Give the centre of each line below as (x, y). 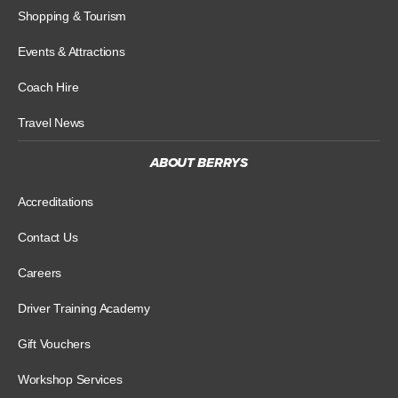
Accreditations (56, 201)
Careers (40, 272)
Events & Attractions (72, 51)
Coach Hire (48, 87)
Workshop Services (70, 379)
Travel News (52, 122)
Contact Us (48, 237)
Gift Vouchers (54, 343)
